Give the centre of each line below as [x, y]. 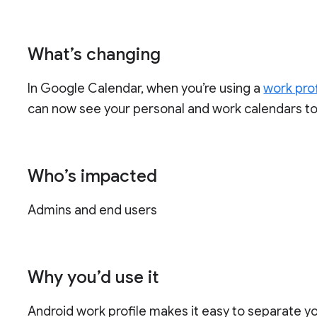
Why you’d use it [94, 278]
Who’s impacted [93, 177]
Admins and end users [93, 211]
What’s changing [94, 55]
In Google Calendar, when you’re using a [146, 89]
